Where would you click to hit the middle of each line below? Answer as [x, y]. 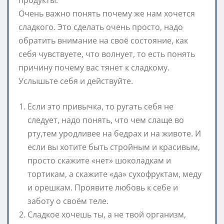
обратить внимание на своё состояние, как [103, 40]
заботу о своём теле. [68, 201]
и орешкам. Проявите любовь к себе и [103, 187]
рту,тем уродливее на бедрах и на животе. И [114, 133]
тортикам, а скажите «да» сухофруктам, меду [114, 174]
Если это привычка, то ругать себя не [100, 106]
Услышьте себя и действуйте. [76, 81]
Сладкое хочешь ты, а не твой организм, [107, 214]
